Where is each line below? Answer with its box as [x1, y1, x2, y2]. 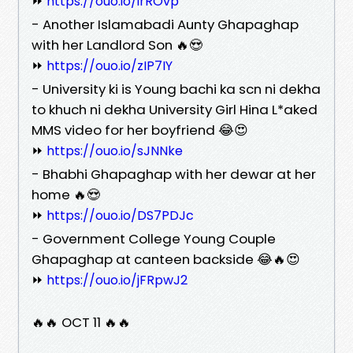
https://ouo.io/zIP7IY [46, 56, 173, 75]
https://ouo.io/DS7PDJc [46, 206, 194, 225]
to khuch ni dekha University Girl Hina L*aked [32, 99, 318, 119]
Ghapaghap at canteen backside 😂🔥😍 [32, 249, 300, 269]
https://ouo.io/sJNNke [46, 141, 183, 160]
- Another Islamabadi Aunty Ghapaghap [32, 14, 299, 34]
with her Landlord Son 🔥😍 [32, 35, 203, 54]
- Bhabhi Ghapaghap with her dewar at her [32, 164, 316, 184]
